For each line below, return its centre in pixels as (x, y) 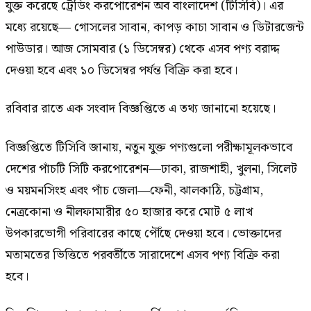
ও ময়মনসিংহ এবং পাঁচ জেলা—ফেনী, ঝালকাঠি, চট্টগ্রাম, (134, 190)
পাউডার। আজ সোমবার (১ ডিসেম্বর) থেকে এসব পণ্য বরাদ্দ (142, 49)
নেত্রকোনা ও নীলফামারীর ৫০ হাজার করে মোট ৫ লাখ (129, 212)
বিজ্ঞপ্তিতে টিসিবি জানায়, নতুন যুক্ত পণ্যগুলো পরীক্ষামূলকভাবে (149, 147)
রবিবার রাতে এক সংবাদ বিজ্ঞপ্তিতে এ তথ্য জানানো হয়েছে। (141, 109)
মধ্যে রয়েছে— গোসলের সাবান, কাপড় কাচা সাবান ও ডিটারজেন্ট (155, 28)
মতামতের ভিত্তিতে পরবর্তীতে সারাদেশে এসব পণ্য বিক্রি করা (143, 255)
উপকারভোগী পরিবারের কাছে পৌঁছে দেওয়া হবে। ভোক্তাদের (143, 233)
